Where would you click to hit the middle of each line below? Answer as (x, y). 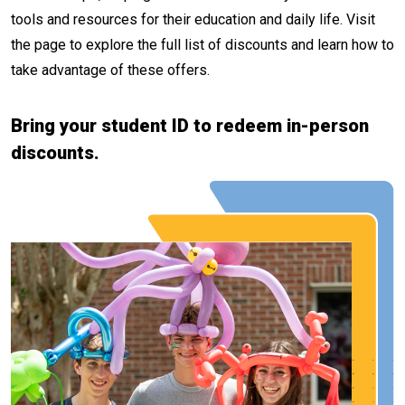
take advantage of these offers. (110, 70)
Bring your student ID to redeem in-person (190, 126)
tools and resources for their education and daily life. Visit (193, 19)
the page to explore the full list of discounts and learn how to (202, 45)
